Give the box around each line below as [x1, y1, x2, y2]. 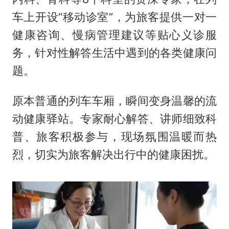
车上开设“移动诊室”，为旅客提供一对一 [12, 10, 217, 24]
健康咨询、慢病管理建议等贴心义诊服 [12, 28, 217, 42]
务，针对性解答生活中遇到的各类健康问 [12, 46, 217, 60]
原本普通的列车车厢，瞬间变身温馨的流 [12, 94, 217, 108]
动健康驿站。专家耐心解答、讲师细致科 [12, 112, 217, 126]
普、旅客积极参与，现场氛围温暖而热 [12, 130, 217, 144]
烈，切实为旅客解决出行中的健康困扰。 [12, 148, 215, 162]
